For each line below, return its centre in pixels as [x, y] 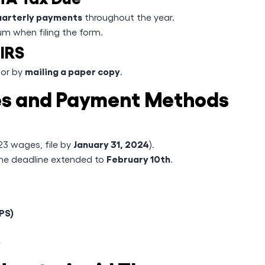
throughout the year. [128, 17]
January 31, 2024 [111, 144]
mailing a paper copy [72, 71]
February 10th [138, 159]
